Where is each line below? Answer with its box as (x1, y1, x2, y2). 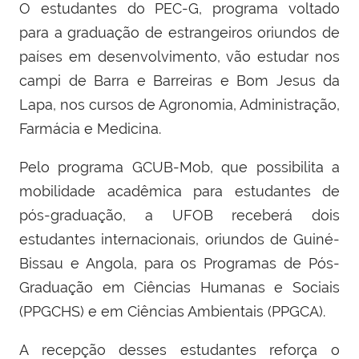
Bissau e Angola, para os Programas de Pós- (19, 255, 340, 272)
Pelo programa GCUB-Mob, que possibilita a (19, 159, 340, 176)
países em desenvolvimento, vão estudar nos (19, 48, 340, 66)
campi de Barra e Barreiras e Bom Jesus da (19, 72, 340, 90)
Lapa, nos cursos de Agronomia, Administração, (19, 96, 340, 114)
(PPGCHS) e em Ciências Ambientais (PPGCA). (19, 303, 333, 321)
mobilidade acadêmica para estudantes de (19, 183, 340, 200)
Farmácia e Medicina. (19, 120, 161, 138)
